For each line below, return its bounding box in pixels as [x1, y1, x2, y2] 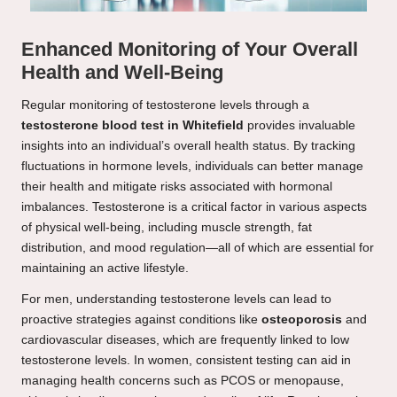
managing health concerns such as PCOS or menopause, [21, 374, 344, 388]
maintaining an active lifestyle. [21, 261, 189, 276]
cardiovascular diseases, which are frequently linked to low [21, 333, 349, 347]
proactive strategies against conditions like [21, 313, 261, 327]
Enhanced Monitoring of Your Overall [21, 38, 358, 61]
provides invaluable [244, 119, 355, 133]
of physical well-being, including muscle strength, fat [21, 221, 312, 235]
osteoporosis [261, 313, 342, 327]
